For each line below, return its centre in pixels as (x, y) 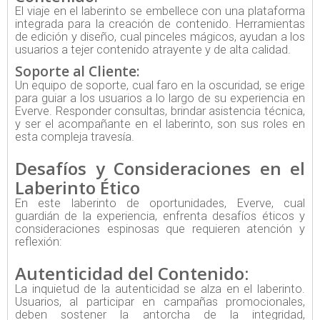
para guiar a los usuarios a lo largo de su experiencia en (160, 98)
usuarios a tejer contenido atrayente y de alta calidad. (153, 50)
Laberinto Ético (77, 187)
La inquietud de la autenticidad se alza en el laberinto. (160, 289)
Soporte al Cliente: (77, 71)
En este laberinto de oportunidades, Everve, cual (160, 203)
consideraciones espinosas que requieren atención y (160, 229)
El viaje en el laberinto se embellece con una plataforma (160, 11)
